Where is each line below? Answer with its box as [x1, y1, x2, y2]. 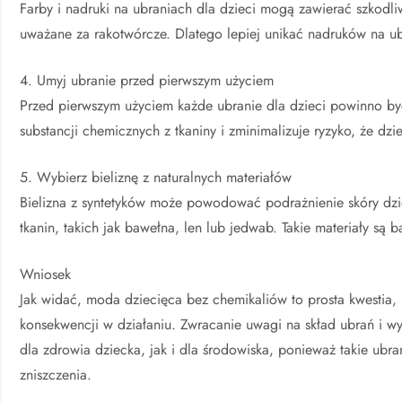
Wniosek [20, 264, 72, 285]
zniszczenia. [20, 364, 92, 386]
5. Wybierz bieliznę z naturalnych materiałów [20, 167, 293, 188]
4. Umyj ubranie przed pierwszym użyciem [20, 70, 275, 92]
